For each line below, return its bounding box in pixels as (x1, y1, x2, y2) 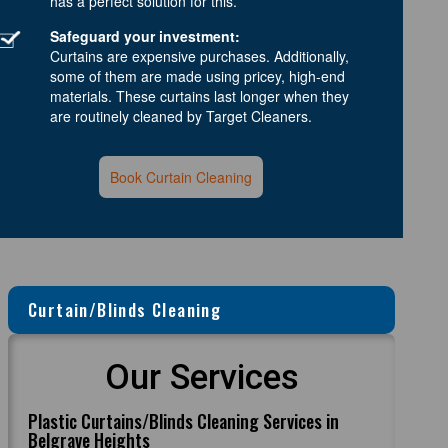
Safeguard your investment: (50, 25, 240, 46)
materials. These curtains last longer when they (50, 85, 349, 106)
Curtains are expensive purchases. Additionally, (50, 45, 349, 66)
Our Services (104, 356, 299, 398)
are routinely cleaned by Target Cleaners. (50, 105, 312, 126)
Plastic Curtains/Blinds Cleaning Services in (28, 407, 340, 434)
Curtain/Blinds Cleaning (28, 296, 222, 322)
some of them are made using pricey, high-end (50, 65, 345, 86)
